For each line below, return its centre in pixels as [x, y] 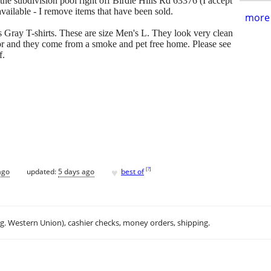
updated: [42, 171]
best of [132, 171]
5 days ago [76, 171]
